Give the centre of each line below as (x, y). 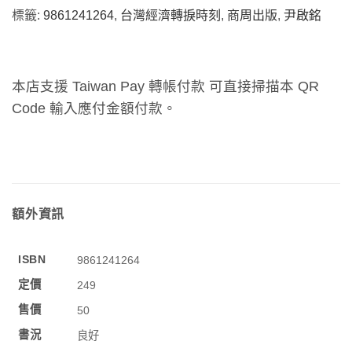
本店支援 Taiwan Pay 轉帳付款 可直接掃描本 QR (165, 87)
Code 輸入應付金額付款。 (94, 109)
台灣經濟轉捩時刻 (170, 16)
